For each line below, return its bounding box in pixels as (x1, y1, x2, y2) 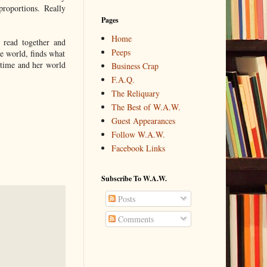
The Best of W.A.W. (111, 101, 181, 113)
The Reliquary (111, 88, 160, 100)
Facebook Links (111, 142, 165, 154)
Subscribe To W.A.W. (101, 173, 167, 184)
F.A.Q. (111, 74, 135, 86)
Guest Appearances (111, 115, 175, 127)
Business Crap (111, 60, 159, 72)
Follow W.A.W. (111, 129, 165, 141)
